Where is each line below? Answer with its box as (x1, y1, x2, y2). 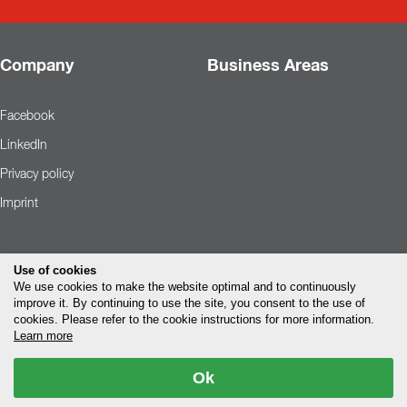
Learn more (14, 329, 73, 342)
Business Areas (207, 57, 329, 74)
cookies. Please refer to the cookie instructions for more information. (14, 313, 374, 326)
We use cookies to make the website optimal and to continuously (14, 280, 356, 293)
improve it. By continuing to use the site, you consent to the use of (14, 296, 365, 310)
